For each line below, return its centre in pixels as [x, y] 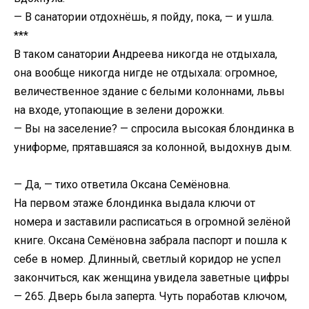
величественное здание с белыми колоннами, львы [149, 91]
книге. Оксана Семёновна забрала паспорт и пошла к [150, 240]
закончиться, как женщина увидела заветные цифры [152, 277]
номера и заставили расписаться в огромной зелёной [152, 221]
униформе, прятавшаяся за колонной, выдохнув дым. [153, 147]
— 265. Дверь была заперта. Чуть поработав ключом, [150, 296]
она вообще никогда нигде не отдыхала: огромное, [146, 72]
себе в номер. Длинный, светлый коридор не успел [147, 259]
